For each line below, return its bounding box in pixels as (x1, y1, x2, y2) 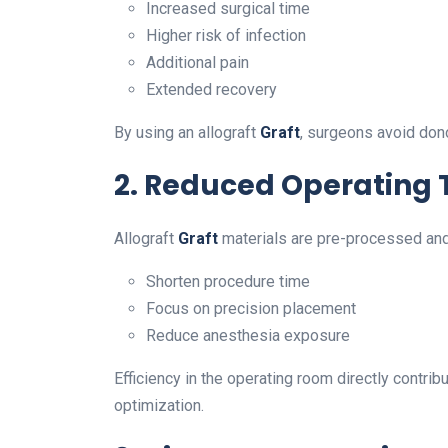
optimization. (114, 396, 204, 416)
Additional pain (146, 53, 249, 73)
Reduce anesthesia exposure (146, 326, 350, 346)
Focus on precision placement (146, 299, 356, 319)
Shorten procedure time (146, 272, 310, 292)
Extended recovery (146, 80, 277, 100)
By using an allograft (114, 123, 260, 143)
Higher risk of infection (146, 26, 306, 46)
